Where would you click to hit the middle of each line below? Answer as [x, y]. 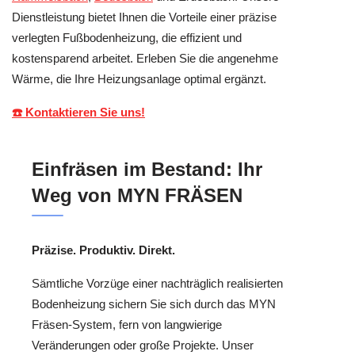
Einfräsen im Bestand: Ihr [147, 169]
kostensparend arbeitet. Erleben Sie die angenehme [145, 58]
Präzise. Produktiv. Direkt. [103, 250]
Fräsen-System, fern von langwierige [127, 325]
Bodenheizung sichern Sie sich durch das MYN [154, 304]
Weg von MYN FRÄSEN [137, 195]
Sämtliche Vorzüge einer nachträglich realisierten [157, 284]
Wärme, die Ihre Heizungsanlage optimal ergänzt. [139, 78]
